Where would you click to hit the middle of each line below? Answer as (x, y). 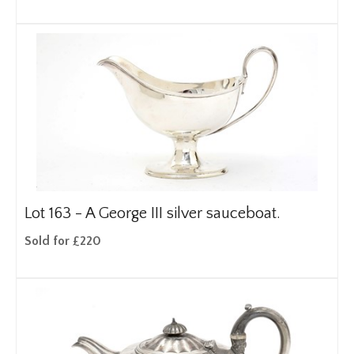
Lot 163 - (55, 213)
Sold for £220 (63, 241)
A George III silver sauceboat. (183, 213)
